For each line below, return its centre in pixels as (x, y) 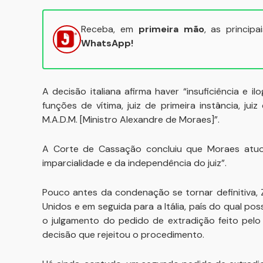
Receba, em (110, 29)
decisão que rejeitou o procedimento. (124, 235)
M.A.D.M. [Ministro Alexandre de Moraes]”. (131, 119)
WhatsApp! (107, 43)
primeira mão (171, 29)
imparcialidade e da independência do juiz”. (136, 163)
